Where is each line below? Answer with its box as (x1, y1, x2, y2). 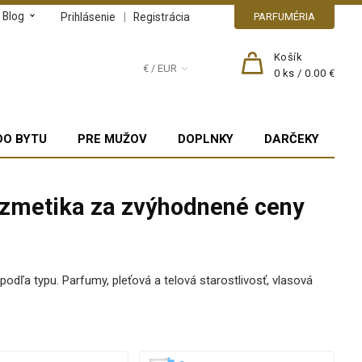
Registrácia (133, 11, 191, 23)
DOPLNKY (178, 131, 234, 146)
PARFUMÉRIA (254, 11, 316, 23)
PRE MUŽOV (78, 131, 148, 146)
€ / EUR (143, 62, 178, 74)
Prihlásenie (61, 11, 116, 23)
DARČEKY (264, 131, 320, 146)
